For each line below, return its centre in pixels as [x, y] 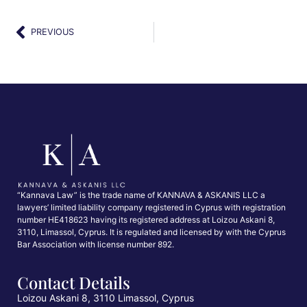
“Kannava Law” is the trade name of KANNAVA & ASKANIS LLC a [141, 195]
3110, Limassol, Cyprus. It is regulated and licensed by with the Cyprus [151, 232]
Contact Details [74, 283]
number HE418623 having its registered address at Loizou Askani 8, [146, 220]
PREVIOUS [52, 32]
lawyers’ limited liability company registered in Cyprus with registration [151, 208]
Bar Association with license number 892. [96, 245]
